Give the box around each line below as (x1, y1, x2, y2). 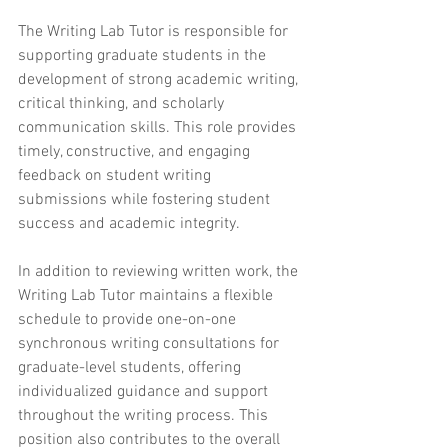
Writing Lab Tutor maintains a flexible (18, 286, 277, 307)
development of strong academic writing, (18, 70, 302, 91)
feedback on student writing (18, 166, 215, 187)
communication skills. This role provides (18, 118, 300, 139)
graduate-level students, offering (18, 358, 245, 379)
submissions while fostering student (18, 190, 274, 211)
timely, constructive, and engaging (18, 142, 254, 163)
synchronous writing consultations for (18, 334, 283, 355)
